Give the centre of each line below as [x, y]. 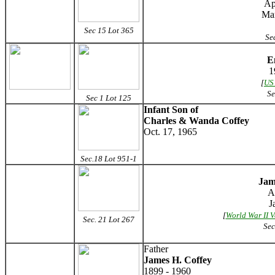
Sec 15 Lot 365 [109, 30]
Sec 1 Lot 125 [109, 98]
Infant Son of [171, 110]
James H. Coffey [178, 260]
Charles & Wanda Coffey [196, 121]
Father [156, 249]
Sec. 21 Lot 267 [109, 219]
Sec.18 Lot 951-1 [109, 159]
